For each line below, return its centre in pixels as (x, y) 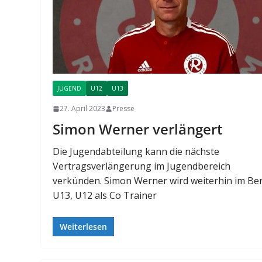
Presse (124, 109)
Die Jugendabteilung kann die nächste (136, 152)
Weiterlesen (84, 227)
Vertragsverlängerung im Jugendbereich (142, 166)
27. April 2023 (83, 109)
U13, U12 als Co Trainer (105, 196)
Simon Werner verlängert (138, 129)
